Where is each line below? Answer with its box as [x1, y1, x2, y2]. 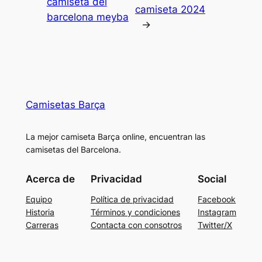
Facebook [198, 194, 236, 204]
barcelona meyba [46, 11, 129, 23]
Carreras [25, 219, 58, 230]
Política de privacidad [91, 194, 174, 204]
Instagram [198, 206, 237, 217]
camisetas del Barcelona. [25, 144, 121, 155]
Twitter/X [198, 219, 233, 230]
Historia [25, 206, 54, 217]
